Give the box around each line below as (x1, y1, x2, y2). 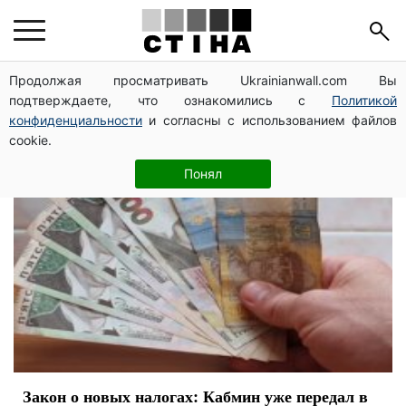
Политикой (332, 92, 397, 108)
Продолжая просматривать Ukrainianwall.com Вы (9, 72, 397, 88)
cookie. (9, 132, 52, 148)
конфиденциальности (9, 112, 142, 128)
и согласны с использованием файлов (142, 112, 397, 128)
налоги (14, 68, 128, 121)
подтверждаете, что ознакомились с (9, 92, 332, 108)
